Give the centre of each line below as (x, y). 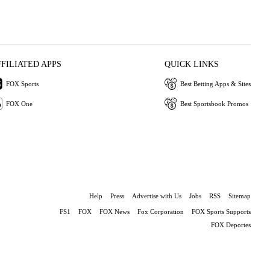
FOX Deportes (231, 225)
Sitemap (240, 196)
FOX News (115, 212)
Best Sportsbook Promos (214, 103)
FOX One (20, 103)
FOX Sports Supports (221, 212)
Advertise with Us (157, 196)
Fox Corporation (161, 212)
